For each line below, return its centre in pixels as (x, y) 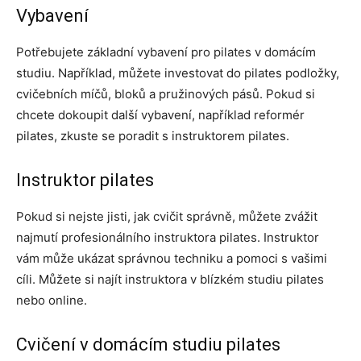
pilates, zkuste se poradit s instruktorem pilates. (153, 136)
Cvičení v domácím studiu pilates (148, 345)
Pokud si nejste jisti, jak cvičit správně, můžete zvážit (167, 217)
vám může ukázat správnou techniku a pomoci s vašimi (172, 259)
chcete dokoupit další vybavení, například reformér (160, 115)
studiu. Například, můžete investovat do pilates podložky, (178, 73)
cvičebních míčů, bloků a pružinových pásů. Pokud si (166, 94)
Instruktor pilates (85, 180)
